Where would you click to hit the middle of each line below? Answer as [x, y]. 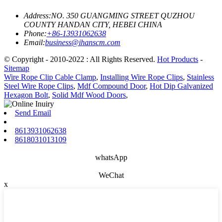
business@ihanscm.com [83, 43]
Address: [37, 16]
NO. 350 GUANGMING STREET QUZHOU [123, 16]
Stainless [200, 77]
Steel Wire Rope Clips [39, 86]
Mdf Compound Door [111, 86]
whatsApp [111, 158]
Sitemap [17, 68]
